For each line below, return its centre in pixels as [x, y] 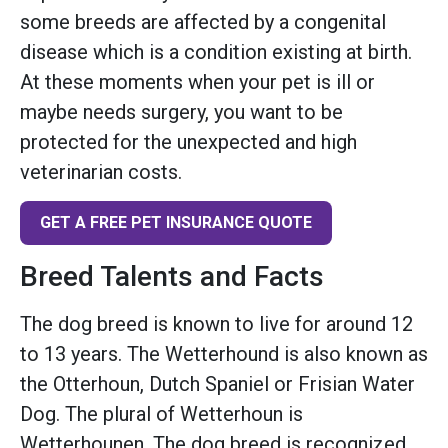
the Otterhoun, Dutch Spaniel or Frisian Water [217, 383]
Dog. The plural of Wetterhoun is [161, 413]
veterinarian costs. [101, 171]
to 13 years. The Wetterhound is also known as [224, 353]
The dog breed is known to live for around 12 [216, 323]
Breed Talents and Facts [172, 276]
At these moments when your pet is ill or [197, 81]
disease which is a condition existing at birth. [216, 51]
